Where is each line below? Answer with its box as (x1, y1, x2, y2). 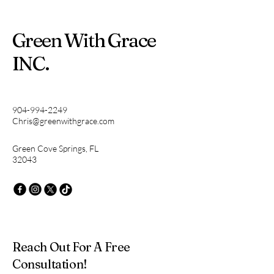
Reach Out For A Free (12, 239, 131, 254)
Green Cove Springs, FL (12, 143, 98, 154)
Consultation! (12, 256, 87, 272)
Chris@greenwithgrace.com (12, 116, 114, 126)
